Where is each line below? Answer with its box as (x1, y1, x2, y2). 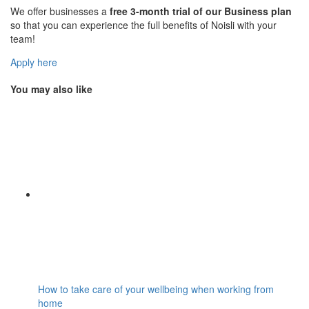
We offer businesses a (10, 4, 110, 19)
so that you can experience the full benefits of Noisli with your (10, 18, 277, 32)
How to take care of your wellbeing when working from (38, 282, 274, 297)
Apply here (10, 55, 57, 70)
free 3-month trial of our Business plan (110, 4, 292, 19)
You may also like (10, 81, 92, 96)
